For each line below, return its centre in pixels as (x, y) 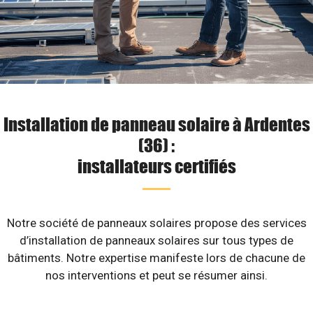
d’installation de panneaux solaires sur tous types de (156, 240)
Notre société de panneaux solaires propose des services (156, 223)
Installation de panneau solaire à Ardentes (156, 124)
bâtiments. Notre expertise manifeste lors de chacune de (156, 258)
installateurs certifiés (156, 166)
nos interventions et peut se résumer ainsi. (156, 275)
